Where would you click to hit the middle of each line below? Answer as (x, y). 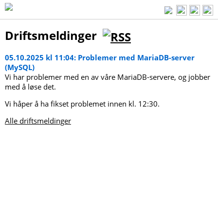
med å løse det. (30, 87)
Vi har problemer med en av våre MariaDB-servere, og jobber (108, 77)
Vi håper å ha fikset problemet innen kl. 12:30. (82, 104)
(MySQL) (20, 67)
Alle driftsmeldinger (38, 121)
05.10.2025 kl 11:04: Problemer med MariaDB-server (100, 58)
